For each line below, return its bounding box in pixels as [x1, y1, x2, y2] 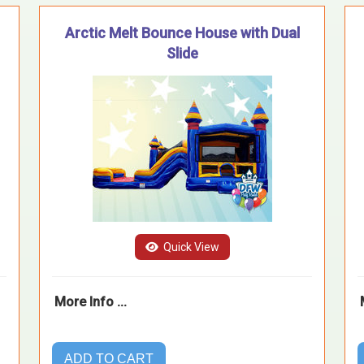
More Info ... [54, 293, 127, 310]
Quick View [160, 240, 219, 253]
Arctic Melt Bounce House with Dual [64, 24, 300, 41]
